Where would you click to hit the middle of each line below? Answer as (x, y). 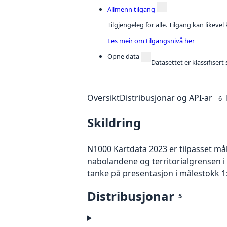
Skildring (114, 122)
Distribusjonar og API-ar (166, 98)
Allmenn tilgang (131, 9)
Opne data (123, 56)
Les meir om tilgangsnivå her (151, 40)
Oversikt (103, 98)
